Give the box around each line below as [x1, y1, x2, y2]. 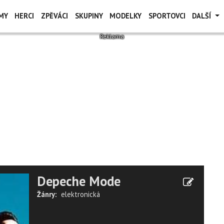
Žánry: [37, 189, 56, 199]
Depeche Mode [37, 172, 120, 189]
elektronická [61, 189, 100, 199]
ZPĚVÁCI [40, 11, 68, 20]
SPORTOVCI [148, 11, 185, 20]
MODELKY [109, 11, 142, 20]
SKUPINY [74, 11, 103, 20]
